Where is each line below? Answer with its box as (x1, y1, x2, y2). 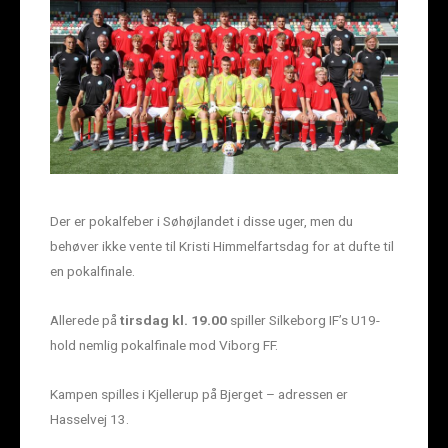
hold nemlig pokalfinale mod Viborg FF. (50, 336, 278, 353)
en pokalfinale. (50, 262, 135, 279)
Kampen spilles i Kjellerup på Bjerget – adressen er (50, 385, 348, 402)
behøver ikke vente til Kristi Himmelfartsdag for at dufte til (50, 237, 394, 254)
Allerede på (50, 311, 117, 328)
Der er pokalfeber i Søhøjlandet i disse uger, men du (50, 212, 353, 229)
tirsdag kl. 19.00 (117, 311, 227, 328)
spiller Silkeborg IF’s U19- (227, 311, 380, 328)
